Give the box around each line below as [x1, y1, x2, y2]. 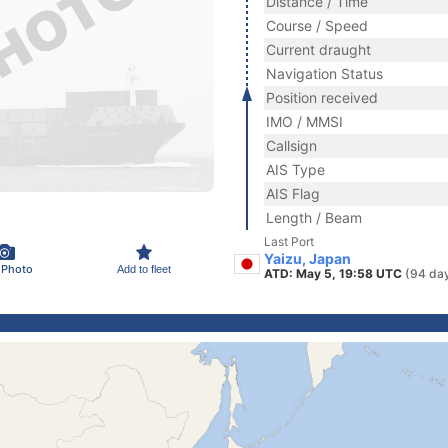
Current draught [266, 41, 371, 58]
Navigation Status [266, 65, 383, 82]
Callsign [266, 137, 317, 154]
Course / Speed [266, 17, 368, 34]
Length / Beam [266, 209, 362, 226]
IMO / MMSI [266, 113, 343, 130]
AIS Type [266, 161, 325, 178]
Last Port [264, 234, 314, 249]
